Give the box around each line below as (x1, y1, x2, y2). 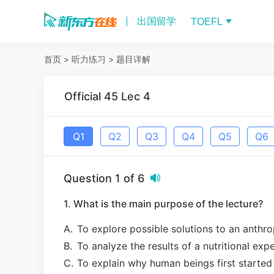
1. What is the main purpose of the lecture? (64, 198, 263, 210)
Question (64, 172, 115, 185)
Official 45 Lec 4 (64, 89, 150, 103)
